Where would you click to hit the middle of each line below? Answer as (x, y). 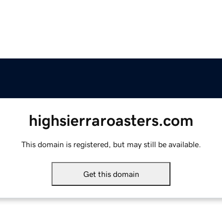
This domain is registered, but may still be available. (111, 144)
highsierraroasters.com (111, 121)
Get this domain (111, 174)
